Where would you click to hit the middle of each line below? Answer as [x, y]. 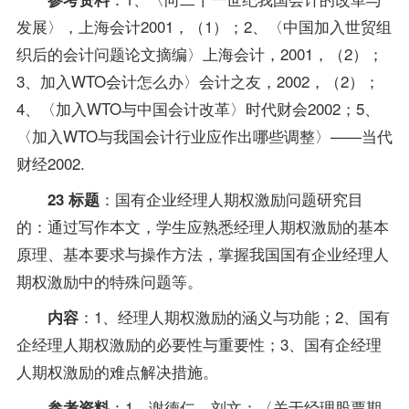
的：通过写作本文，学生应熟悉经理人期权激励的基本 [202, 225]
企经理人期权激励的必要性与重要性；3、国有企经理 [199, 343]
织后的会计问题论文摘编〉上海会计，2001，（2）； [199, 54]
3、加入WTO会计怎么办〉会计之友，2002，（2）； [198, 81]
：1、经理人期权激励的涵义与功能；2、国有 [234, 316]
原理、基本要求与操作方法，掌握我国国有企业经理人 [202, 253]
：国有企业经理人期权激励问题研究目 [231, 198]
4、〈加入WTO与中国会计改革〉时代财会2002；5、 [198, 109]
